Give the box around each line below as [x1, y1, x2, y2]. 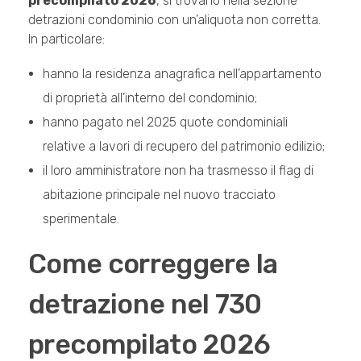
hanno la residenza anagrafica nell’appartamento [42, 65, 322, 81]
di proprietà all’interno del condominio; [42, 89, 257, 106]
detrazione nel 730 [28, 288, 262, 320]
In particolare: [28, 31, 105, 47]
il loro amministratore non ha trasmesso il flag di [42, 162, 313, 178]
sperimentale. [42, 210, 119, 226]
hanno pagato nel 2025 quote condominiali [42, 114, 288, 130]
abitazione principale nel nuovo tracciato [42, 186, 276, 202]
